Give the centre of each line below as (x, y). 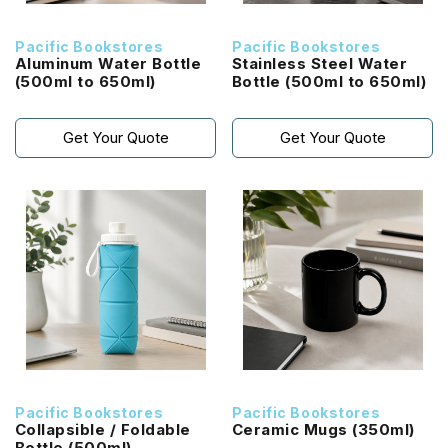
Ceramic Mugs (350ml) (383, 429)
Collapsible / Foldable (103, 429)
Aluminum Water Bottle (108, 63)
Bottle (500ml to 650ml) (356, 81)
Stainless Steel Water (320, 63)
